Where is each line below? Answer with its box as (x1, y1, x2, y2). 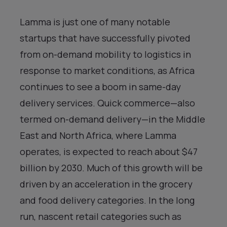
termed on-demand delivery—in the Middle (20, 112, 205, 125)
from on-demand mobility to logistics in (20, 48, 191, 60)
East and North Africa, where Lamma (20, 129, 176, 141)
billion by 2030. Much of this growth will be (20, 161, 203, 174)
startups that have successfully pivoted (20, 31, 191, 44)
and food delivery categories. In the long (20, 194, 195, 206)
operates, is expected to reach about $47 (20, 145, 198, 158)
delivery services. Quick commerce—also (20, 96, 195, 109)
